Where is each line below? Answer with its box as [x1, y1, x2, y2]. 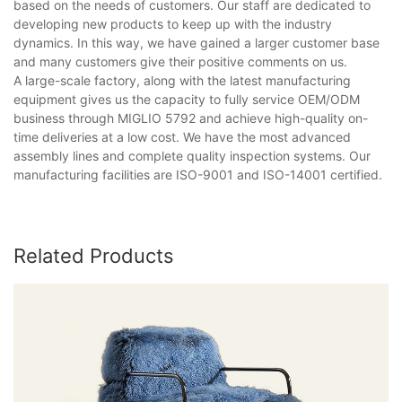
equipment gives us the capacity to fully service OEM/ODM [13, 91, 360, 107]
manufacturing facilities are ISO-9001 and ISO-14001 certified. [13, 166, 382, 182]
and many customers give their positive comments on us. [13, 53, 347, 69]
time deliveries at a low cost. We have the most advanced [13, 128, 351, 144]
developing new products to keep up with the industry [13, 15, 332, 31]
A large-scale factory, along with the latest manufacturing [13, 72, 351, 88]
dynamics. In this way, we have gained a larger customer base [13, 34, 380, 50]
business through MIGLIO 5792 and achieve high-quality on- [13, 109, 368, 126]
